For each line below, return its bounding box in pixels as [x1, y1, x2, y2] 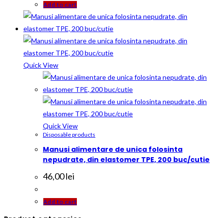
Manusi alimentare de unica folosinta [43, 145, 182, 155]
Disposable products [43, 130, 95, 138]
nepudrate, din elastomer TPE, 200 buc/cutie [43, 155, 210, 165]
